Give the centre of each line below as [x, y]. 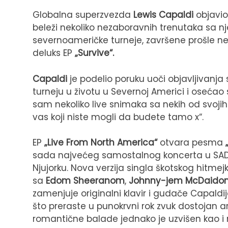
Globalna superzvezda [83, 15]
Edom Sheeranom [85, 181]
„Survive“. [94, 53]
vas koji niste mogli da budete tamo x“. [118, 117]
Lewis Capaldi [163, 15]
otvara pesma [191, 143]
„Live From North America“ [101, 143]
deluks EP [54, 53]
